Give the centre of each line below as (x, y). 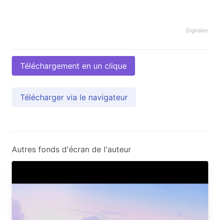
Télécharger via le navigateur (74, 97)
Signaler (197, 30)
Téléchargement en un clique (73, 66)
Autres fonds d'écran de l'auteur (71, 149)
